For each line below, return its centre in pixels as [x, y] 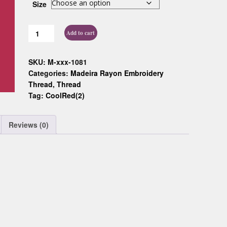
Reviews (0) [29, 125]
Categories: [49, 73]
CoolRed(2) [65, 95]
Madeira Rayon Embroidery [117, 73]
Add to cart [81, 32]
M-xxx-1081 [67, 62]
